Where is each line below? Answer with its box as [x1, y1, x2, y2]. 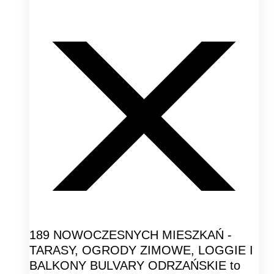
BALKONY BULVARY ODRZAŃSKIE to [29, 258, 240, 272]
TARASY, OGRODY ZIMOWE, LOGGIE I [29, 243, 253, 257]
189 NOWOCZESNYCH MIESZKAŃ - [29, 228, 232, 242]
